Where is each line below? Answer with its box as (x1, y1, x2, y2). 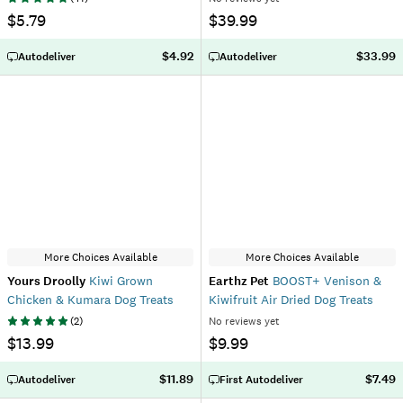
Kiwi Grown (85, 273, 153, 289)
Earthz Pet (209, 273, 269, 290)
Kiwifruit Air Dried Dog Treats (209, 291, 373, 308)
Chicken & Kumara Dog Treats (7, 291, 174, 308)
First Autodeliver (219, 372, 303, 387)
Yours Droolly (7, 273, 85, 290)
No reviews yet (209, 314, 280, 328)
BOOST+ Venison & (269, 273, 381, 289)
